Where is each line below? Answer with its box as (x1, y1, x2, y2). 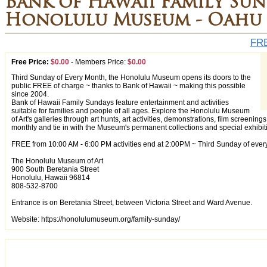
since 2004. (11, 90, 49, 98)
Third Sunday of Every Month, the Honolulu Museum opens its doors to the (11, 73, 251, 82)
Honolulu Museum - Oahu (5, 8, 262, 30)
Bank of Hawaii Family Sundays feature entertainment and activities (11, 98, 229, 107)
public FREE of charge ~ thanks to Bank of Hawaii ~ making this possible (11, 82, 246, 90)
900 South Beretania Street (11, 165, 99, 173)
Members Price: (75, 58, 128, 66)
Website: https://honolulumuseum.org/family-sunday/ (11, 215, 180, 223)
